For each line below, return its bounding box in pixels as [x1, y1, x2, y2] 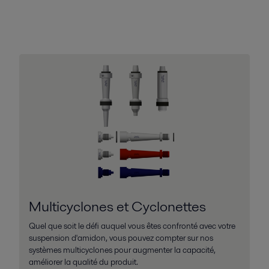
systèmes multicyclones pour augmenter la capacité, [28, 244, 216, 256]
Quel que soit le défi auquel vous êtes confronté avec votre [28, 220, 235, 232]
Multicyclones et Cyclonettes [28, 196, 206, 217]
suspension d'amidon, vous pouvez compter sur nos [28, 232, 213, 244]
